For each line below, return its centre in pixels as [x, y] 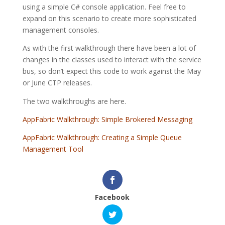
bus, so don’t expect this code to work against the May [111, 71]
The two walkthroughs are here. [74, 101]
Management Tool [53, 149]
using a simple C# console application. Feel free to [104, 7]
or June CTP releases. [57, 83]
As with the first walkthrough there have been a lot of [109, 48]
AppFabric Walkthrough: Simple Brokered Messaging [107, 119]
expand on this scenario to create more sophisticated [109, 18]
